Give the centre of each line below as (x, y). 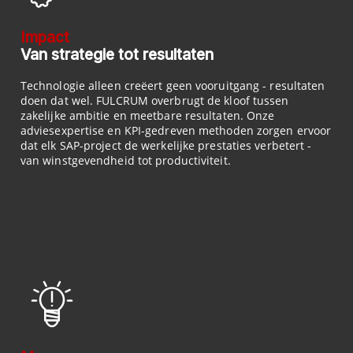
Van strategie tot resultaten (117, 55)
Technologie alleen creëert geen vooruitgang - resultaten (173, 86)
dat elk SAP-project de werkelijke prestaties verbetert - (166, 146)
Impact (45, 38)
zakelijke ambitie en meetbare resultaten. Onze (147, 116)
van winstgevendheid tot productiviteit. (125, 161)
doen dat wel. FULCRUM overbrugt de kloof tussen (154, 101)
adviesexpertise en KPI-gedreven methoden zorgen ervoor (176, 131)
